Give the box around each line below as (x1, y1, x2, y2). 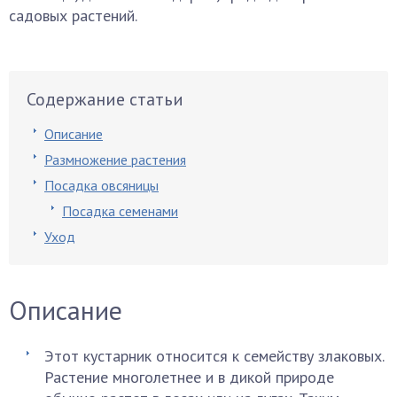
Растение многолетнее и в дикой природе (44, 367, 334, 387)
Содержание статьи (27, 88, 183, 111)
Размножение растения (44, 151, 186, 168)
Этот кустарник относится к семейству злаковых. (44, 346, 384, 366)
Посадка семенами (62, 202, 178, 220)
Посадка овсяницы (44, 176, 159, 194)
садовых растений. (9, 5, 137, 26)
